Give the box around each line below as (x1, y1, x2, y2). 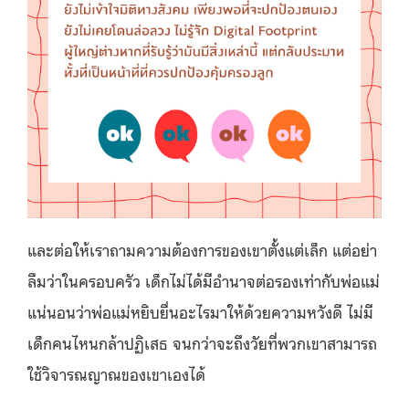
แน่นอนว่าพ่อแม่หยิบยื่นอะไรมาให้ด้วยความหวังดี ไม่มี (27, 299, 373, 322)
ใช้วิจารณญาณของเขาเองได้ (27, 362, 205, 384)
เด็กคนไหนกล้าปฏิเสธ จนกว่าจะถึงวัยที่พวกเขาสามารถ (27, 330, 377, 353)
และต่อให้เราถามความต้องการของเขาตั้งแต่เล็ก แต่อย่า (27, 237, 377, 260)
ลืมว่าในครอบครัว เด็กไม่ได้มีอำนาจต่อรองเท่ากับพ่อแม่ (27, 268, 380, 291)
